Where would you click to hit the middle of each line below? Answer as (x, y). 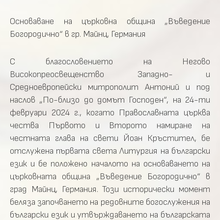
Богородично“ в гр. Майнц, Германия (78, 34)
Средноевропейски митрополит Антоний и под (110, 87)
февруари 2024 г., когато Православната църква (110, 113)
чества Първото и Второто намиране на (110, 125)
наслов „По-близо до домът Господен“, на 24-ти (110, 100)
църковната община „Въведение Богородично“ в (110, 177)
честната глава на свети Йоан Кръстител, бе (110, 138)
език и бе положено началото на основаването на (110, 164)
